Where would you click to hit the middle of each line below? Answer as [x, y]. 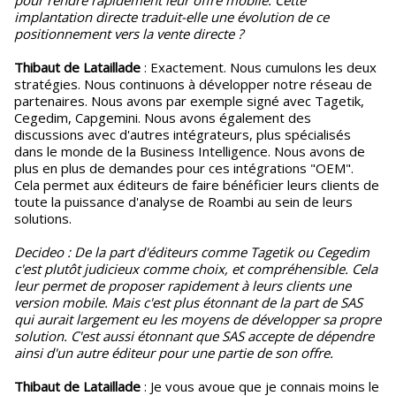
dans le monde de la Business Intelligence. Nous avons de [190, 151]
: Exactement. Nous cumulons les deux [259, 67]
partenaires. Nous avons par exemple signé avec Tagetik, [189, 101]
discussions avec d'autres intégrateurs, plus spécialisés [183, 134]
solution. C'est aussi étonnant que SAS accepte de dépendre [194, 336]
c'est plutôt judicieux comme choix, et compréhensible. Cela [196, 269]
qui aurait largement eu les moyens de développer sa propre [198, 319]
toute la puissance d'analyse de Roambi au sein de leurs [183, 202]
